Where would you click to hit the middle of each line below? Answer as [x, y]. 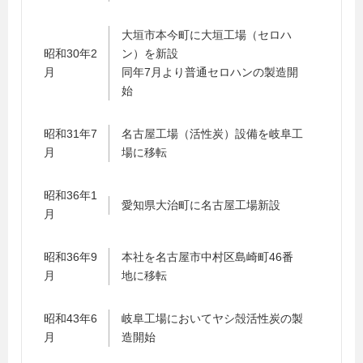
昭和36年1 [70, 195]
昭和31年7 [70, 134]
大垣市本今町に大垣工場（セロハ [207, 35]
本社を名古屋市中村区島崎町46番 [207, 257]
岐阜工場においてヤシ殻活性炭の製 [212, 318]
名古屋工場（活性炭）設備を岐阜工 [212, 134]
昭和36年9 [70, 257]
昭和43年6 [70, 318]
